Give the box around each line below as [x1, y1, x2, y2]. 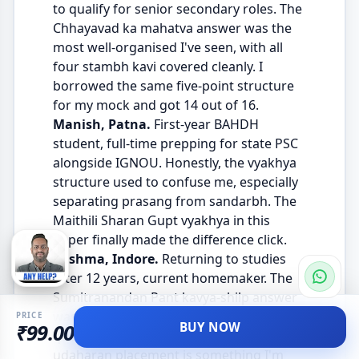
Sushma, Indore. [52, 250, 159, 268]
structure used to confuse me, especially [52, 173, 298, 192]
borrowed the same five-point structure [52, 77, 294, 95]
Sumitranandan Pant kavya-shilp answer [52, 288, 297, 307]
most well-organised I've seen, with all [52, 38, 283, 57]
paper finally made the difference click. [52, 231, 287, 249]
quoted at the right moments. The [52, 327, 259, 345]
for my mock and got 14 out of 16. [52, 96, 259, 115]
